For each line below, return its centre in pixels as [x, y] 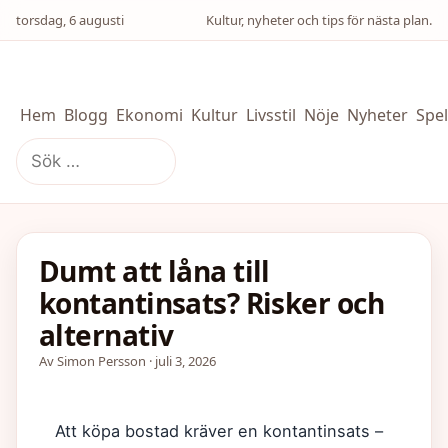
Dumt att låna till [154, 271]
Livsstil [271, 115]
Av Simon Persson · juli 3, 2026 [127, 361]
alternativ [106, 335]
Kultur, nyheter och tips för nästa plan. [319, 20]
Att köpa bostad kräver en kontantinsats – [219, 431]
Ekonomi [149, 115]
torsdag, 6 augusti [70, 20]
